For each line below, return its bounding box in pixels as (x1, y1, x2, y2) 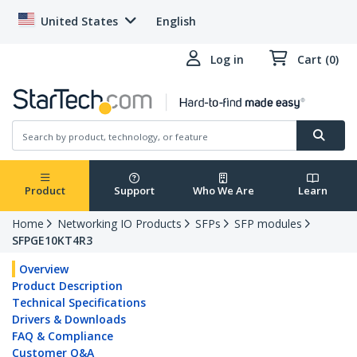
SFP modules (234, 216, 302, 232)
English (156, 14, 196, 29)
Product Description (12, 278, 123, 294)
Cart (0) (297, 52, 339, 67)
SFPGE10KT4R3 (12, 233, 92, 249)
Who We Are (192, 183, 254, 198)
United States (41, 14, 118, 29)
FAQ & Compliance (12, 328, 113, 344)
